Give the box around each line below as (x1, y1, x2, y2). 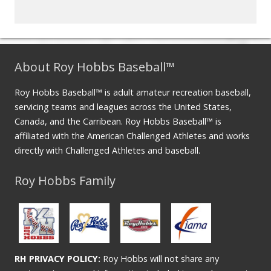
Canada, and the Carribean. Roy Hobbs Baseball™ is (15, 116, 221, 128)
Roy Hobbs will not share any (100, 253, 219, 265)
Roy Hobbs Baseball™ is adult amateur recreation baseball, (15, 87, 251, 99)
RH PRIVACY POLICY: (15, 253, 100, 265)
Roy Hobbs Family (15, 172, 116, 189)
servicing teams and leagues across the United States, (15, 101, 232, 113)
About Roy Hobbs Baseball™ (15, 59, 175, 76)
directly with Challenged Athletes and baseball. (15, 145, 200, 157)
